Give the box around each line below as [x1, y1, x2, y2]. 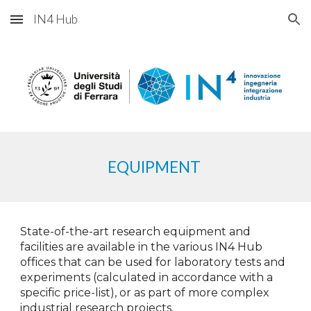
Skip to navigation [213, 19, 300, 32]
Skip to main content [11, 19, 110, 32]
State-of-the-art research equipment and [20, 225, 251, 238]
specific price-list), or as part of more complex [20, 286, 270, 299]
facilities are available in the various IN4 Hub [20, 240, 263, 253]
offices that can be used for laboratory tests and [20, 255, 286, 269]
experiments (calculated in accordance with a [20, 271, 274, 284]
